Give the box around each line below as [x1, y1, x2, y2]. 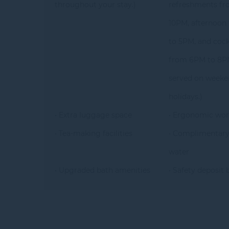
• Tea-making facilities [55, 129, 132, 138]
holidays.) [169, 92, 203, 101]
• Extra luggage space [55, 110, 132, 120]
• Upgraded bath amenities [55, 166, 150, 175]
